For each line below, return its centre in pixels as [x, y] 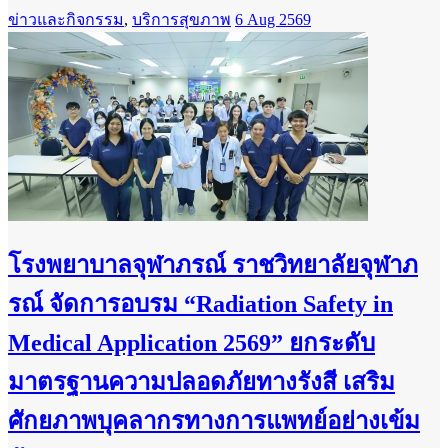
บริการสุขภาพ [181, 19]
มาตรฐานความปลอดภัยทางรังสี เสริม [201, 381]
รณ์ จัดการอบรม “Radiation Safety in [200, 303]
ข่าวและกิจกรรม [66, 19]
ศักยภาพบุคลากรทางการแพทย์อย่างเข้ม [214, 420]
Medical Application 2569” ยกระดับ [191, 342]
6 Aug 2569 [273, 19]
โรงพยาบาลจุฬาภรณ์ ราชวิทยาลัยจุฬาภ [213, 264]
